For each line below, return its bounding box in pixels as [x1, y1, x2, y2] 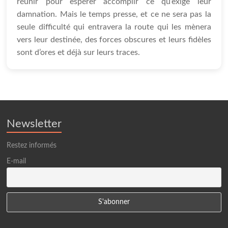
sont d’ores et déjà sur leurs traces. [17, 48, 140, 56]
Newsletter [7, 118, 62, 129]
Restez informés [7, 141, 57, 149]
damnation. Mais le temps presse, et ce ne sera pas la [17, 10, 211, 18]
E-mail [7, 157, 26, 165]
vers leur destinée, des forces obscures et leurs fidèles [17, 35, 211, 44]
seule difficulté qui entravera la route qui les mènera [17, 22, 211, 31]
